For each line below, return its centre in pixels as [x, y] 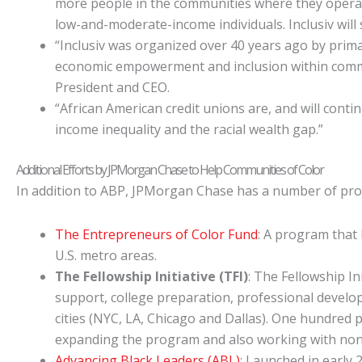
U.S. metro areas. [106, 255]
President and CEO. [112, 87]
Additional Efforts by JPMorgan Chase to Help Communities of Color [170, 170]
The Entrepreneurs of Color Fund [156, 234]
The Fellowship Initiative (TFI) [152, 276]
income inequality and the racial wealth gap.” [189, 129]
